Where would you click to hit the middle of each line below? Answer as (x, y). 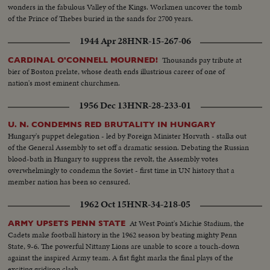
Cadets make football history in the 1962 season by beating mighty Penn (123, 234)
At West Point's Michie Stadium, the (187, 223)
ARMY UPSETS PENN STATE (67, 223)
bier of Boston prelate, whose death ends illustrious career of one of (117, 71)
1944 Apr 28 (103, 41)
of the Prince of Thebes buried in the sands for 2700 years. (101, 18)
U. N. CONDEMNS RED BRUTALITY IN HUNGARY (112, 124)
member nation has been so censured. (69, 181)
